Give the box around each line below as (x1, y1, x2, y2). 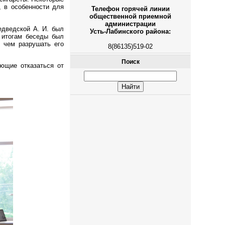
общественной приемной (89, 12, 172, 20)
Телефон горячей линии (91, 5, 170, 13)
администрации (105, 20, 156, 28)
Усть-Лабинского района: (90, 27, 171, 35)
